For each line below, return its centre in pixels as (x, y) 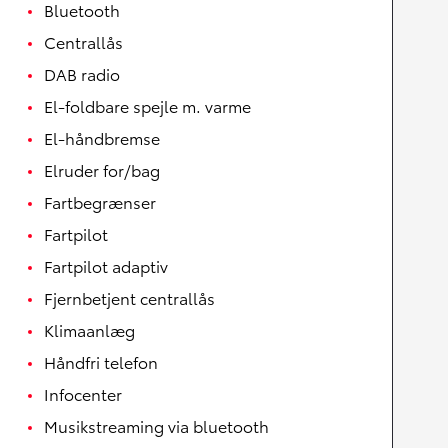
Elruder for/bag (102, 169)
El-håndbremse (102, 137)
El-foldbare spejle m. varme (147, 105)
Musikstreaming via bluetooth (156, 425)
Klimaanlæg (89, 329)
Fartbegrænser (100, 201)
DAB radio (82, 73)
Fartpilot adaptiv (106, 265)
